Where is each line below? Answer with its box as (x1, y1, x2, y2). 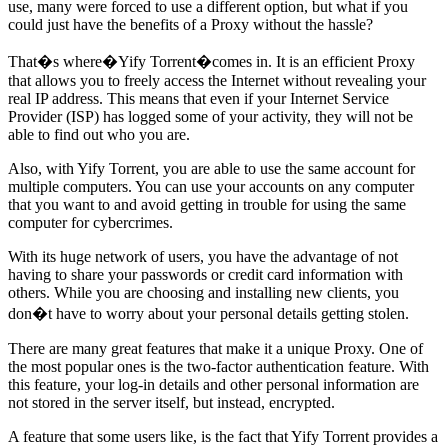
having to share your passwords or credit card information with (8, 266, 403, 284)
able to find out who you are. (8, 126, 190, 144)
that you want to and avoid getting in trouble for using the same (8, 196, 406, 214)
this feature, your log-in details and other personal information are (8, 376, 419, 394)
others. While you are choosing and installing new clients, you (8, 284, 399, 302)
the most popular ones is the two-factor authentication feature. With (8, 358, 429, 376)
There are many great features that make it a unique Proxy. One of (8, 340, 423, 358)
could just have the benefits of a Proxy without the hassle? (8, 16, 373, 34)
